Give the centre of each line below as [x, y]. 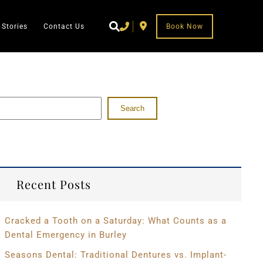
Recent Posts [53, 184]
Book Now [184, 26]
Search [132, 108]
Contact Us [64, 26]
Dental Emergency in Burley [65, 235]
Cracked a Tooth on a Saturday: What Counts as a [115, 221]
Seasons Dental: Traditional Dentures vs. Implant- [115, 255]
